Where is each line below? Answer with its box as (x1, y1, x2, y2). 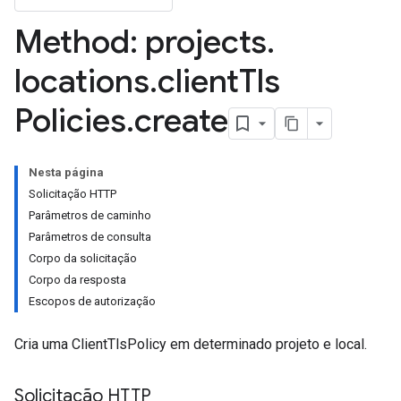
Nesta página (29, 166, 104, 179)
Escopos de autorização (29, 294, 156, 308)
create (134, 100, 228, 141)
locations (14, 61, 149, 101)
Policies (14, 100, 126, 141)
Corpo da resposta (29, 273, 126, 286)
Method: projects (14, 21, 267, 62)
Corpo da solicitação (29, 252, 137, 265)
